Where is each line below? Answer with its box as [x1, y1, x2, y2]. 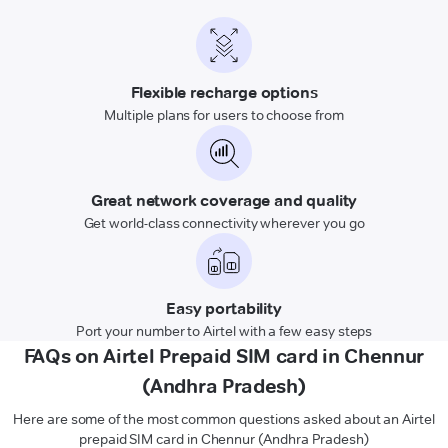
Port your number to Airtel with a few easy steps [75, 321, 373, 340]
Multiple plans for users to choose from [104, 105, 344, 124]
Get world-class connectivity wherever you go [83, 213, 365, 232]
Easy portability [166, 298, 282, 318]
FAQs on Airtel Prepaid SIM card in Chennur [23, 343, 425, 368]
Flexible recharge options [130, 82, 318, 102]
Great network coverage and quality [90, 190, 358, 210]
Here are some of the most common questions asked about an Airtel [13, 409, 435, 428]
